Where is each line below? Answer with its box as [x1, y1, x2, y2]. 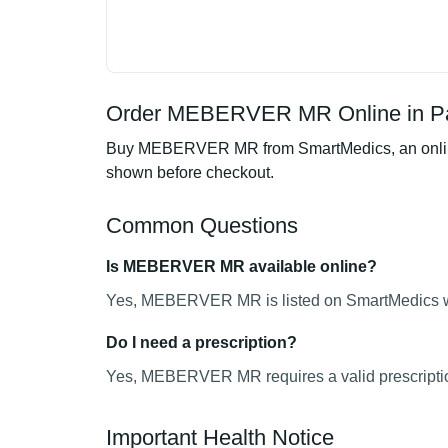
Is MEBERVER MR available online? [106, 258, 377, 275]
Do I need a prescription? [106, 334, 297, 351]
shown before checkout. [106, 164, 274, 181]
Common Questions [106, 213, 298, 238]
